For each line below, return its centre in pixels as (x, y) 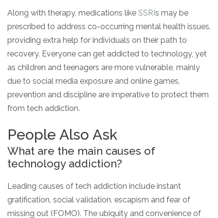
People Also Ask (62, 134)
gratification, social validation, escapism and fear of (99, 200)
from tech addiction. (44, 108)
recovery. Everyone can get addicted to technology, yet (107, 54)
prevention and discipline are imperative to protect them (108, 94)
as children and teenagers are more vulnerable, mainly (104, 67)
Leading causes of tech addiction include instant (94, 186)
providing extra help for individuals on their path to (97, 40)
